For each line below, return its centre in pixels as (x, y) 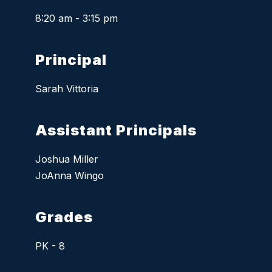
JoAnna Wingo (70, 175)
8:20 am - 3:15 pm (77, 18)
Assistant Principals (116, 130)
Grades (64, 217)
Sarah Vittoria (67, 88)
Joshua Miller (67, 159)
